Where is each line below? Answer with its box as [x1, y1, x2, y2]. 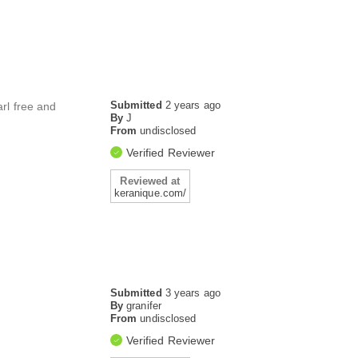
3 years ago [165, 287, 221, 299]
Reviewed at [120, 175, 181, 187]
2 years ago [165, 99, 221, 111]
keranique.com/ [113, 187, 187, 199]
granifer [126, 300, 161, 312]
